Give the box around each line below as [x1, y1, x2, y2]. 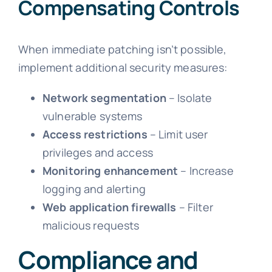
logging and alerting [42, 182, 146, 197]
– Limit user [147, 127, 208, 142]
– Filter [176, 200, 213, 215]
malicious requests [42, 218, 140, 233]
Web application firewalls [42, 200, 177, 215]
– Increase [178, 163, 234, 178]
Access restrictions [42, 127, 148, 142]
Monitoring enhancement [42, 163, 178, 178]
